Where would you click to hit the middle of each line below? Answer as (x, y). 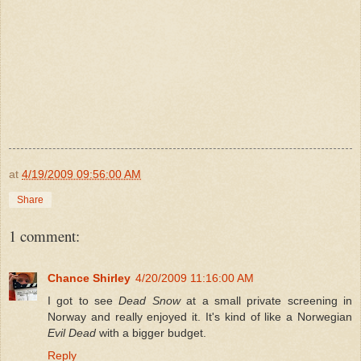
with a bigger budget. (151, 332)
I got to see (83, 300)
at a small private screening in (266, 300)
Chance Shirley (89, 278)
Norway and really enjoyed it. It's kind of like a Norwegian (200, 316)
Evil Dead (72, 332)
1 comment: (44, 235)
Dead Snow (149, 300)
